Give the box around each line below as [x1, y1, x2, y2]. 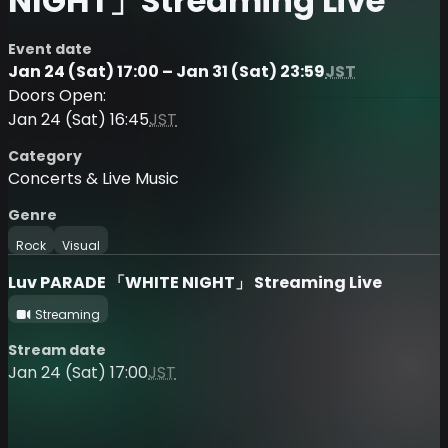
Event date [8, 38, 92, 59]
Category [8, 145, 82, 166]
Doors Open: [8, 83, 106, 107]
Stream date [8, 339, 106, 360]
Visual [62, 236, 100, 254]
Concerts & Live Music [8, 166, 179, 190]
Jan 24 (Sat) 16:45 [8, 107, 149, 131]
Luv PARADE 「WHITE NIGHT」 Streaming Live [8, 270, 382, 294]
